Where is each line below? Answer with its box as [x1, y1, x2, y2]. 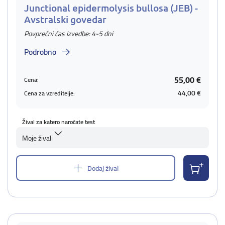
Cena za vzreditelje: [24, 87, 75, 99]
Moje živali [22, 132, 53, 145]
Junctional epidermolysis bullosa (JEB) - [24, 2, 198, 14]
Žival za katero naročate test [22, 116, 95, 128]
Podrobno [24, 44, 56, 59]
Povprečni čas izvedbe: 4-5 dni [24, 27, 113, 40]
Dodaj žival [87, 161, 119, 175]
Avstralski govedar [24, 13, 106, 26]
